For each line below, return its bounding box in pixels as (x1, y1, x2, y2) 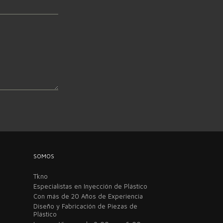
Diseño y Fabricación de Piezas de (33, 202, 137, 210)
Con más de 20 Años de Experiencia (33, 192, 143, 200)
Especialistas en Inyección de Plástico (33, 182, 147, 190)
